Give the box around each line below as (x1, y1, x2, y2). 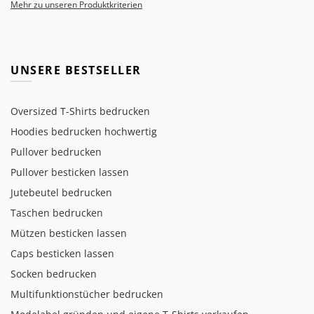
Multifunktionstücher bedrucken (11, 287, 163, 301)
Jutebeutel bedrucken (11, 186, 112, 200)
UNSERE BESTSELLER (11, 62, 142, 78)
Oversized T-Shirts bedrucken (11, 104, 150, 118)
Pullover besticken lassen (11, 165, 129, 179)
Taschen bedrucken (11, 206, 103, 220)
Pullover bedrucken (11, 145, 102, 159)
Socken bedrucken (11, 267, 97, 281)
